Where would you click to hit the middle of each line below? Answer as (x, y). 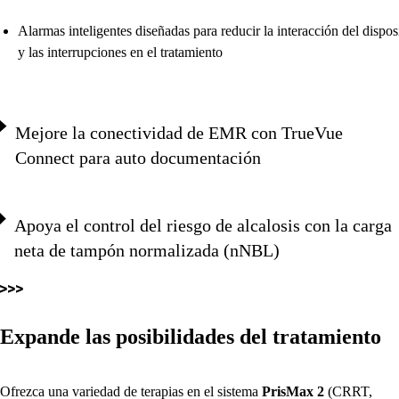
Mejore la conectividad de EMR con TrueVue (179, 133)
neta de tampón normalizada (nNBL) (147, 250)
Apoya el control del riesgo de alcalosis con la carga (203, 225)
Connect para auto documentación (138, 158)
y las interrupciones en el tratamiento (120, 52)
